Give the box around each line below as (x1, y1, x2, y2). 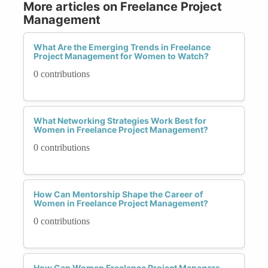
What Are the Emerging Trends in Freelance (33, 41, 211, 52)
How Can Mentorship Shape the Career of (33, 188, 203, 199)
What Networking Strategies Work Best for (33, 115, 206, 126)
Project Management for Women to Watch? (33, 50, 209, 61)
